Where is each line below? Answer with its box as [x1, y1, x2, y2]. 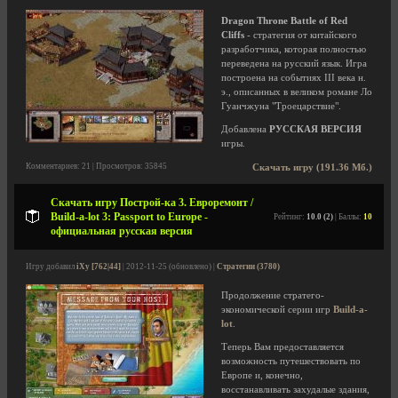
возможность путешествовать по [221, 356, 361, 366]
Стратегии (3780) [217, 262, 280, 271]
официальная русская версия [51, 225, 193, 237]
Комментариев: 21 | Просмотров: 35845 [26, 162, 167, 171]
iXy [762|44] [76, 262, 121, 271]
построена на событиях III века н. [221, 73, 366, 83]
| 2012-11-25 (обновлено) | [121, 262, 217, 271]
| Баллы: [333, 212, 363, 221]
